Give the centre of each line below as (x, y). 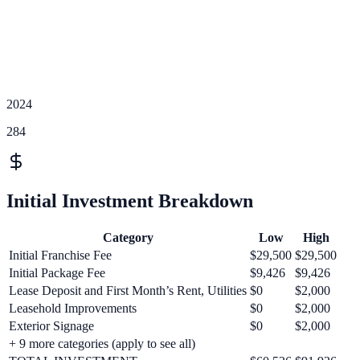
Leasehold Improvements (73, 308)
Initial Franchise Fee (60, 255)
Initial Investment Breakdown (130, 200)
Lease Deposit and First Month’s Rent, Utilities (128, 290)
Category (128, 237)
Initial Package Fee (57, 272)
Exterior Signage (51, 325)
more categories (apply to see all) (110, 343)
